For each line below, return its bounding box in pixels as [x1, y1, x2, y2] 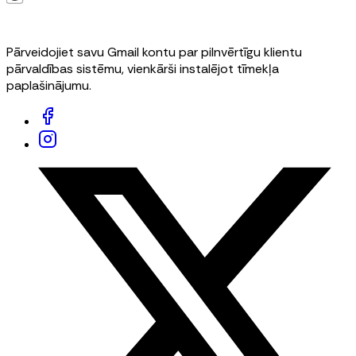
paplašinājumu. [6, 77, 91, 95]
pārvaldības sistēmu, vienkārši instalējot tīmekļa [6, 60, 279, 78]
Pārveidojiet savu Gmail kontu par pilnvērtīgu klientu [6, 44, 302, 61]
